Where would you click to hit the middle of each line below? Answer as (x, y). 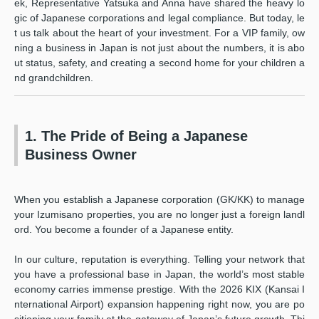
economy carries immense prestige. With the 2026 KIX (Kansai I (159, 289)
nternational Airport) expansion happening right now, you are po (159, 304)
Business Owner (81, 154)
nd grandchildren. (54, 77)
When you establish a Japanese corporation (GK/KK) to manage (159, 199)
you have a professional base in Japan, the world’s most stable (159, 274)
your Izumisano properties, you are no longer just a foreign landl (159, 214)
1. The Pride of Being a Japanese (136, 136)
